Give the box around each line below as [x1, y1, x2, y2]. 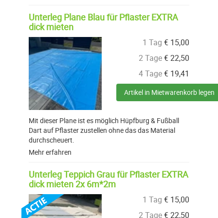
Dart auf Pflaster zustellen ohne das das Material [29, 126, 175, 135]
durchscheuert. [29, 135, 74, 145]
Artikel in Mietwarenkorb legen [124, 88, 215, 97]
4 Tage [139, 68, 162, 79]
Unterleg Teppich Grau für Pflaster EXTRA [29, 168, 188, 181]
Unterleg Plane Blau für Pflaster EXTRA [29, 11, 178, 23]
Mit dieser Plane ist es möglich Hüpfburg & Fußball [29, 116, 179, 126]
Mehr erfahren [29, 147, 72, 157]
